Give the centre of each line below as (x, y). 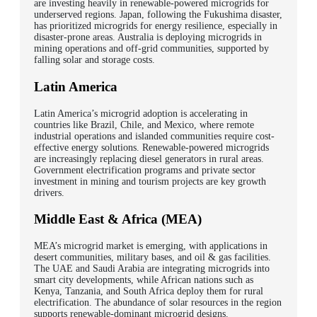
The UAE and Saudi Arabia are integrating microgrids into (152, 268)
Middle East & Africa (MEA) (118, 219)
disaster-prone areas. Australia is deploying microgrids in (148, 38)
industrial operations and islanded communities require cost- (154, 136)
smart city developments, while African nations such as (144, 279)
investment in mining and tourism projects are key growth (150, 181)
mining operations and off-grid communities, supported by (151, 49)
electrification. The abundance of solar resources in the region (158, 302)
